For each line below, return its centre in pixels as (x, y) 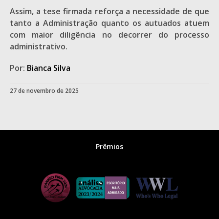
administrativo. (39, 46)
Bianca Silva (49, 68)
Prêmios (109, 147)
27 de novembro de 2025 (44, 91)
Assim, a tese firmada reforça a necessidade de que (109, 11)
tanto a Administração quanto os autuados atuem (109, 23)
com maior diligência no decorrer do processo (109, 35)
